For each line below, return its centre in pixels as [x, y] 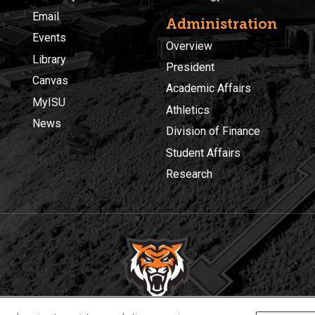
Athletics [188, 110]
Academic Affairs [208, 89]
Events [49, 38]
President [190, 67]
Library [49, 59]
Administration [221, 24]
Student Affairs [203, 153]
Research [189, 174]
